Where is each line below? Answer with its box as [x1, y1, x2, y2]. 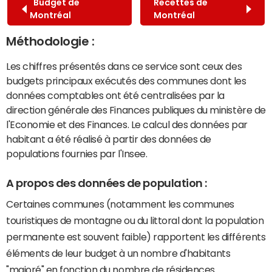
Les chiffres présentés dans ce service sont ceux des [6, 61, 242, 71]
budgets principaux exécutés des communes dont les [6, 75, 246, 86]
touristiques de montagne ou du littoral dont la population [6, 216, 264, 226]
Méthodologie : [6, 35, 95, 47]
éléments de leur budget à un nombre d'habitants [6, 248, 231, 259]
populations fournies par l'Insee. [6, 148, 148, 158]
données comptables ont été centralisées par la [6, 90, 225, 100]
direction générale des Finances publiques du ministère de [6, 104, 266, 115]
